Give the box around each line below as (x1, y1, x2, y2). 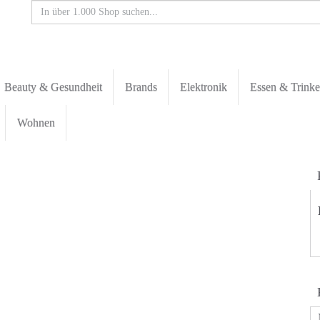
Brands (125, 81, 157, 93)
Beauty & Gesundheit (4, 81, 102, 93)
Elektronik (180, 81, 227, 93)
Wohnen (17, 116, 55, 129)
